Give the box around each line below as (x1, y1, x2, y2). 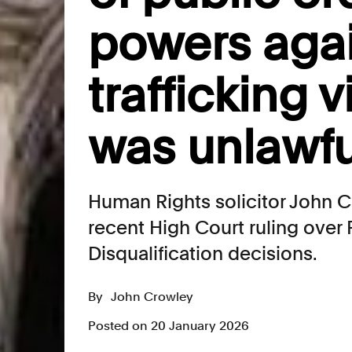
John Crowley (111, 289, 193, 304)
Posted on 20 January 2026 (88, 318, 249, 333)
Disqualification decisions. (88, 242, 317, 265)
